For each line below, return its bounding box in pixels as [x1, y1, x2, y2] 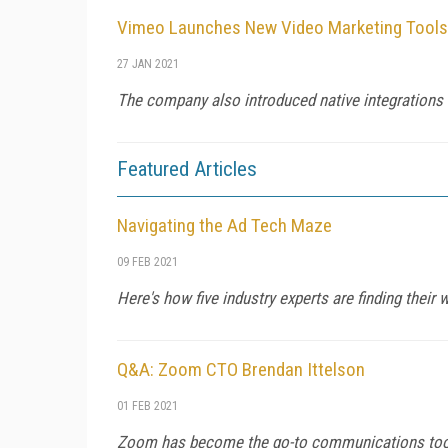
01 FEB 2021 [117, 398, 178, 413]
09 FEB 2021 [117, 254, 178, 269]
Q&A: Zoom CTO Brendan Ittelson [117, 357, 365, 381]
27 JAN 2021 [117, 56, 179, 71]
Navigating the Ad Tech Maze [117, 213, 332, 237]
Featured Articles [117, 156, 257, 181]
